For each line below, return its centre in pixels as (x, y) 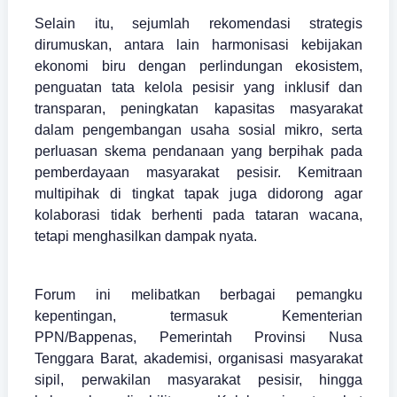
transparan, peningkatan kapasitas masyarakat (198, 109)
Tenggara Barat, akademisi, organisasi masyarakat (198, 359)
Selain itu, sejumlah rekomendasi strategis (198, 24)
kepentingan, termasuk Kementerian (198, 316)
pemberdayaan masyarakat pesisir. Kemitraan (198, 173)
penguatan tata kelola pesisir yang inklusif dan (198, 88)
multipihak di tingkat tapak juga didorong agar (198, 194)
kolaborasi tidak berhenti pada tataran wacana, (198, 215)
